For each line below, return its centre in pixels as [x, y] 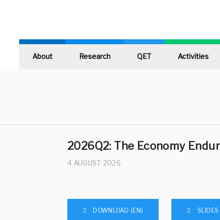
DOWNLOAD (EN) [118, 210]
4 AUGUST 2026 [94, 163]
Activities [193, 56]
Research [95, 56]
